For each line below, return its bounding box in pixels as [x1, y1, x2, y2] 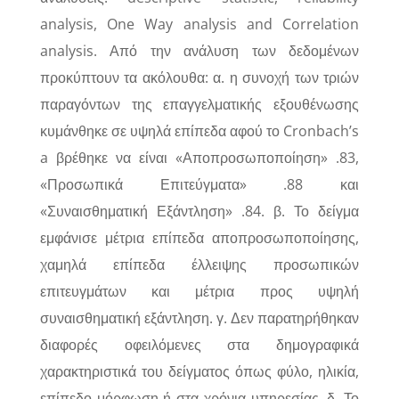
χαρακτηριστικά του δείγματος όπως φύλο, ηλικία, [39, 362, 360, 381]
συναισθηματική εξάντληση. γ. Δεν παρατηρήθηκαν [39, 308, 360, 328]
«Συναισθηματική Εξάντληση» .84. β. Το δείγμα [39, 201, 360, 221]
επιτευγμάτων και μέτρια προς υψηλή [39, 281, 360, 301]
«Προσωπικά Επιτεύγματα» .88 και [39, 175, 360, 194]
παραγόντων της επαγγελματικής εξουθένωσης [39, 94, 360, 114]
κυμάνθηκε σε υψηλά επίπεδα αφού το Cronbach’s [39, 121, 360, 141]
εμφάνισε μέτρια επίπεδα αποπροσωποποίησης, [39, 228, 360, 248]
